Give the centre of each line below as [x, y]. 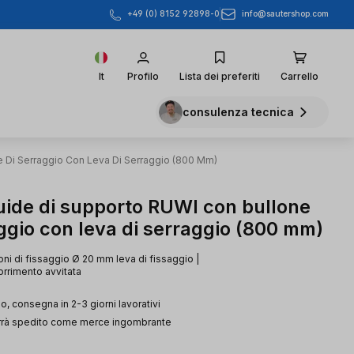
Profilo [143, 76]
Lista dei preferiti [220, 76]
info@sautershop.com [285, 14]
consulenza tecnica [238, 112]
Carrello [299, 76]
